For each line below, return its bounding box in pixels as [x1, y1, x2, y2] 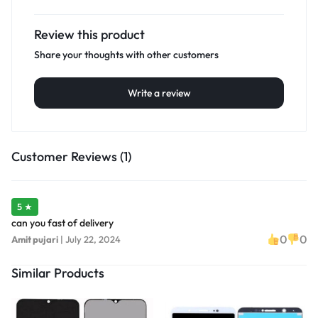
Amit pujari [11, 233, 58, 245]
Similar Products [11, 265, 104, 282]
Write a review [127, 87, 191, 100]
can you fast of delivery [11, 216, 114, 230]
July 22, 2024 [65, 233, 121, 245]
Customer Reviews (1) [11, 148, 131, 165]
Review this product [34, 26, 145, 43]
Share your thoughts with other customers [34, 48, 219, 62]
